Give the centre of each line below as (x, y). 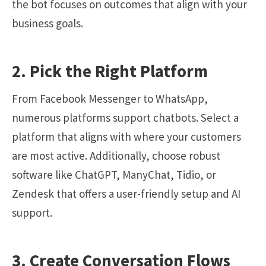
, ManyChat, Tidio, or (166, 174)
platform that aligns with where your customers (126, 136)
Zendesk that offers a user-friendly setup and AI (126, 193)
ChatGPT (96, 174)
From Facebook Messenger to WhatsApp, (110, 98)
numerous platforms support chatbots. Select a (125, 117)
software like (43, 174)
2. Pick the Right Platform (110, 71)
